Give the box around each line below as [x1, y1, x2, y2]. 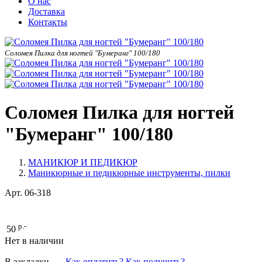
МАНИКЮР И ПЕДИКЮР [28, 157, 137, 168]
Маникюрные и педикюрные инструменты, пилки [28, 168, 230, 178]
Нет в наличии [5, 236, 64, 246]
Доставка [28, 6, 65, 16]
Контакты [28, 16, 67, 27]
